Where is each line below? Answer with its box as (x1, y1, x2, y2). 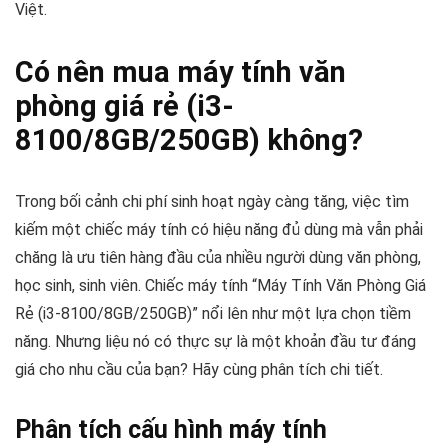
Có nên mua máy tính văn (15, 54, 346, 89)
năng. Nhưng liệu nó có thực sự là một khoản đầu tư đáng (15, 331, 416, 351)
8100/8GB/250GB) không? (15, 122, 363, 157)
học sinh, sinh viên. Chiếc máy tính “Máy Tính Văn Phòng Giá (15, 275, 426, 295)
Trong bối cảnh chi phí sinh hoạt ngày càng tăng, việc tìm (15, 191, 409, 211)
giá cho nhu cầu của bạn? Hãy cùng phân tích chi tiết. (15, 359, 383, 379)
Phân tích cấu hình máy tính (15, 414, 327, 444)
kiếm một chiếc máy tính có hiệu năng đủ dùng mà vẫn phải (15, 219, 423, 239)
